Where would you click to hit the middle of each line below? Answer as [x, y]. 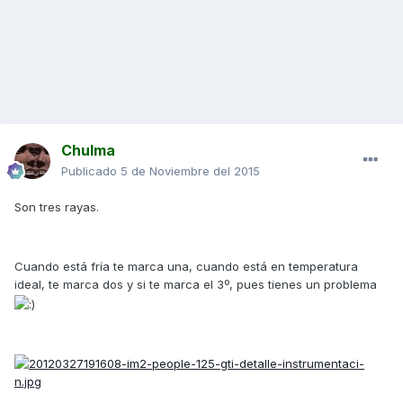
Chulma [88, 151]
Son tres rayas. [57, 207]
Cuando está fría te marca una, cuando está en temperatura [186, 267]
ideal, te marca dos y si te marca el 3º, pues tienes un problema [196, 285]
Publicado [91, 171]
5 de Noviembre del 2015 [190, 171]
